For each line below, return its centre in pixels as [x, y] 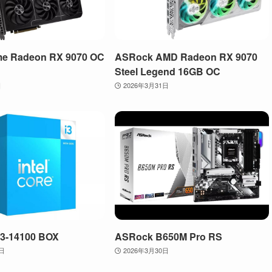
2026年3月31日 [146, 85]
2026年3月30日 [146, 250]
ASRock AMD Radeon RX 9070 [186, 56]
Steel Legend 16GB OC [167, 71]
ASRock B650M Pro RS [168, 237]
